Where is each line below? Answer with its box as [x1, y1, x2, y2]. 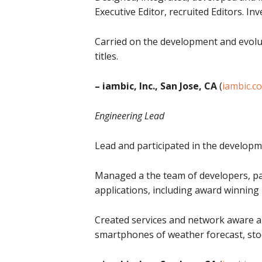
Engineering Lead [95, 109, 164, 122]
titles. [95, 50, 118, 63]
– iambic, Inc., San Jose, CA [95, 80, 217, 92]
